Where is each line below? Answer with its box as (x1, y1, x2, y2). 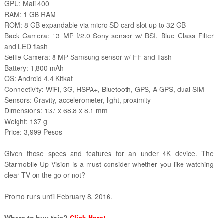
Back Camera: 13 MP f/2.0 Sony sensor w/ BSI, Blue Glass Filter (4, 31, 214, 41)
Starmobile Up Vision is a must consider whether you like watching (4, 159, 214, 169)
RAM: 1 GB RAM (4, 9, 56, 19)
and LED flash (4, 41, 48, 52)
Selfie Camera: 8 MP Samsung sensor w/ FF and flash (4, 52, 172, 62)
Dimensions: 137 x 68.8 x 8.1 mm (4, 106, 108, 116)
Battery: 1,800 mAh (4, 63, 64, 73)
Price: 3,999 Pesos (4, 127, 62, 137)
